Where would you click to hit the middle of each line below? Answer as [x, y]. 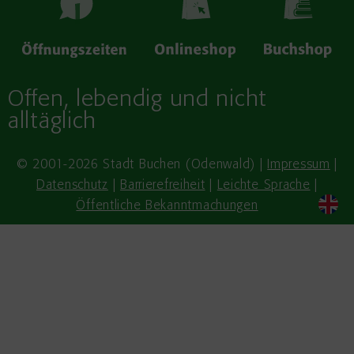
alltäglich [53, 122]
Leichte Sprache [264, 186]
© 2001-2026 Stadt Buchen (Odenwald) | [142, 166]
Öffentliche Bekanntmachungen [167, 207]
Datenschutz [72, 186]
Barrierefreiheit [163, 186]
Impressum [299, 166]
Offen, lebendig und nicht [137, 100]
